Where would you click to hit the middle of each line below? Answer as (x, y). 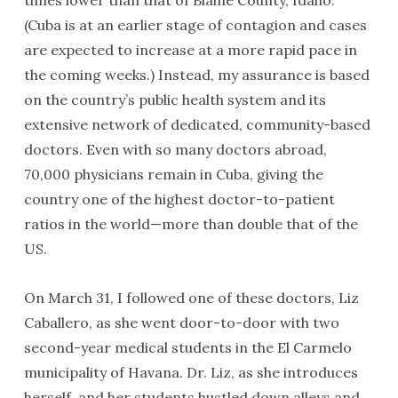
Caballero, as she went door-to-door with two (181, 322)
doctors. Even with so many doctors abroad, (175, 149)
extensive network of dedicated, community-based (197, 124)
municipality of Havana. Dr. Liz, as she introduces (191, 372)
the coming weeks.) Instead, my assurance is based (196, 75)
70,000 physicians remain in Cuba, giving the (173, 174)
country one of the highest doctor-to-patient (179, 199)
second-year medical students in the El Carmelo (187, 347)
